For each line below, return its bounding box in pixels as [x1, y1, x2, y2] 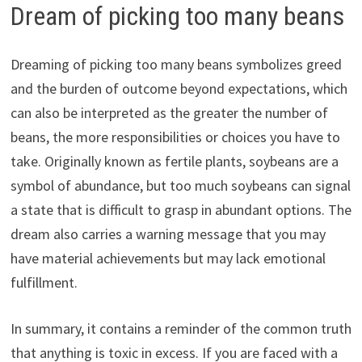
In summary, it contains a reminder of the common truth [10, 319, 351, 339]
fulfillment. [10, 273, 78, 293]
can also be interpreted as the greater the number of [10, 103, 328, 123]
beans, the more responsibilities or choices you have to [10, 128, 340, 147]
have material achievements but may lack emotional [10, 249, 326, 268]
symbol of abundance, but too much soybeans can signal [10, 176, 351, 196]
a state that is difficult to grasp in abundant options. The [10, 200, 351, 220]
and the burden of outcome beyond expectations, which [10, 79, 347, 99]
